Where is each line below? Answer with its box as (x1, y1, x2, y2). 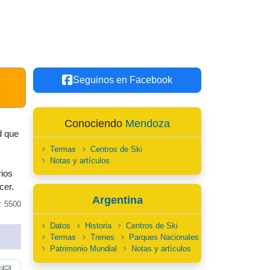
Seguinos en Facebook (73, 75, 172, 85)
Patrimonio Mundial (50, 244, 117, 253)
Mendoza (125, 118, 170, 130)
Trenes (90, 233, 115, 242)
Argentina (92, 194, 143, 206)
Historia (85, 221, 111, 230)
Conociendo (64, 118, 125, 130)
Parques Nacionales (129, 233, 199, 242)
